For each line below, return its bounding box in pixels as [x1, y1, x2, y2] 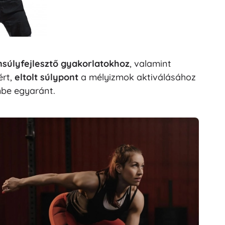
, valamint [130, 58, 171, 70]
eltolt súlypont [15, 71, 78, 83]
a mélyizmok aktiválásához [78, 71, 196, 83]
